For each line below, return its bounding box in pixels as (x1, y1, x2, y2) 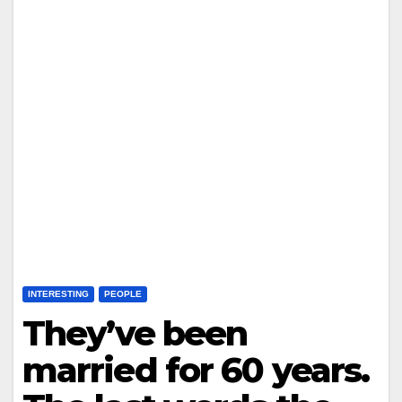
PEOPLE (104, 289, 142, 299)
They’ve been (22, 312, 248, 354)
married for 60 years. (22, 349, 370, 391)
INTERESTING (28, 289, 89, 299)
